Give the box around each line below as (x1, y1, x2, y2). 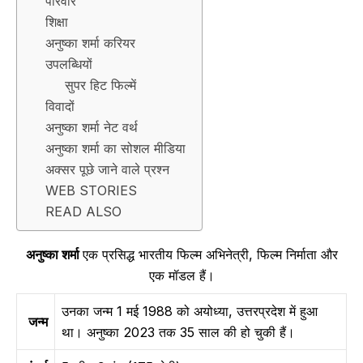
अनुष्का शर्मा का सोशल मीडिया (45, 140, 186, 156)
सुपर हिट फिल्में (65, 77, 137, 93)
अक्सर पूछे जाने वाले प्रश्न (45, 161, 169, 177)
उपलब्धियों (45, 56, 92, 72)
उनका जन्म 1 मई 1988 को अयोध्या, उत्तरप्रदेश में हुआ (62, 302, 318, 319)
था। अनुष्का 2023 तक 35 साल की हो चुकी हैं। (62, 323, 295, 340)
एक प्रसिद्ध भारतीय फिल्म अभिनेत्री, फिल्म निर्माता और (82, 246, 338, 263)
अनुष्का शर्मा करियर (45, 35, 135, 51)
